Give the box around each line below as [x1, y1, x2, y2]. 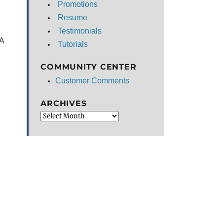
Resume [58, 13, 88, 22]
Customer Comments [55, 76, 130, 85]
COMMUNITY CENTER [40, 62, 137, 72]
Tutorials [58, 40, 88, 48]
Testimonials [58, 27, 102, 35]
